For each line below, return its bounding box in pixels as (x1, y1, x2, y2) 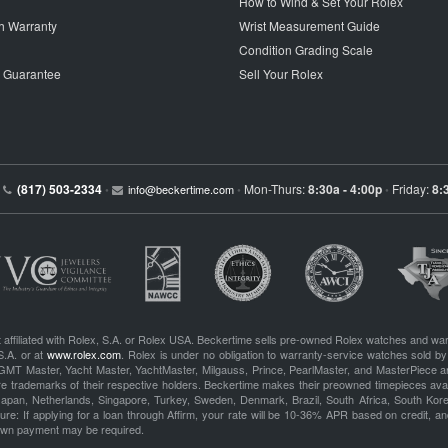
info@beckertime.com (127, 181, 234, 197)
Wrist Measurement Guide (239, 17, 380, 34)
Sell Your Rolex (239, 65, 323, 82)
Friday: (391, 180, 432, 197)
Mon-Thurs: (243, 180, 308, 197)
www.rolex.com (47, 346, 122, 362)
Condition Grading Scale (239, 41, 373, 58)
